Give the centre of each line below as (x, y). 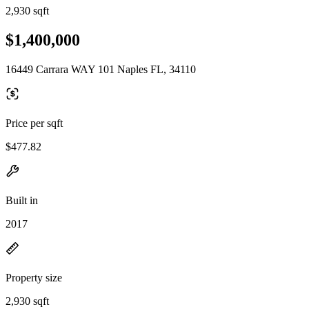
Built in (22, 200)
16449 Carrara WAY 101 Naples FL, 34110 (101, 69)
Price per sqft (34, 123)
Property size (34, 277)
